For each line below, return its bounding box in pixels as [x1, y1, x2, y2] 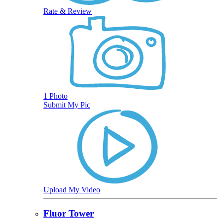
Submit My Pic [43, 100, 90, 109]
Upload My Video [43, 185, 100, 194]
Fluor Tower [43, 208, 94, 219]
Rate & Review [43, 6, 92, 15]
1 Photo [43, 91, 68, 100]
